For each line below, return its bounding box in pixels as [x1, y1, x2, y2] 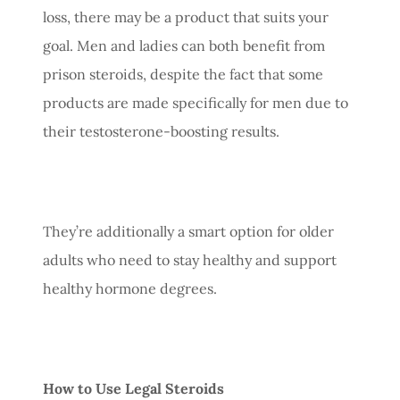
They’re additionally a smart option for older [43, 221, 334, 240]
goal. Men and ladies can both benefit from [43, 36, 325, 54]
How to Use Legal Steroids [43, 379, 224, 397]
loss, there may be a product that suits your [43, 7, 329, 26]
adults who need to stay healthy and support [43, 250, 337, 269]
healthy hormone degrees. [43, 279, 217, 297]
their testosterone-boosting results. [43, 121, 279, 140]
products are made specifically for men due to [43, 93, 348, 112]
